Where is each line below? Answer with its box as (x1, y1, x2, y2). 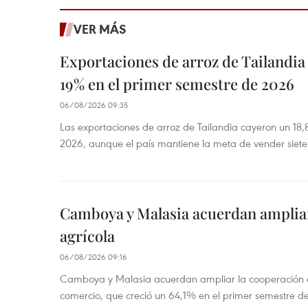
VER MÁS (74, 21, 126, 37)
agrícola (60, 225, 115, 246)
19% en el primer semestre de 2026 (60, 74, 294, 94)
